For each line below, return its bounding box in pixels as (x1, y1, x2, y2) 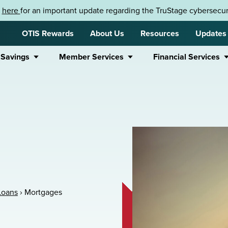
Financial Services (153, 51, 220, 63)
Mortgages (24, 186, 62, 197)
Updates (195, 27, 226, 39)
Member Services (59, 51, 124, 63)
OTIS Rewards (22, 27, 74, 39)
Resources (140, 27, 179, 39)
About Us (90, 27, 124, 39)
